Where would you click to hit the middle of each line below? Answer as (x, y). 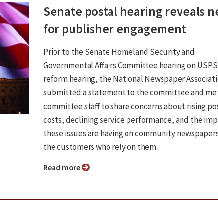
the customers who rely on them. (101, 147)
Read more (65, 167)
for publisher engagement (115, 28)
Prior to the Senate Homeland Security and (119, 51)
